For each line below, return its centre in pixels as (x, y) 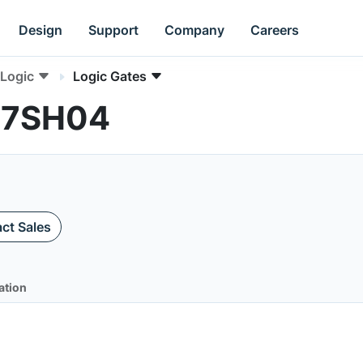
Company (195, 30)
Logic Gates (110, 76)
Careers (275, 30)
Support (114, 30)
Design (41, 30)
